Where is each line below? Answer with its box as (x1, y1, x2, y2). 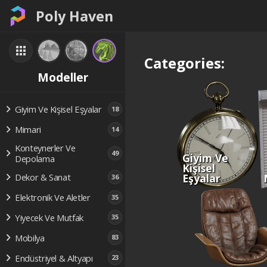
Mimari (14, 123, 41, 136)
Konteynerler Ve (14, 141, 76, 154)
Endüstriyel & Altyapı (14, 252, 93, 264)
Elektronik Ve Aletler (14, 191, 91, 203)
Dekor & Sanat (14, 170, 71, 183)
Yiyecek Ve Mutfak (14, 211, 84, 223)
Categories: (144, 53, 225, 73)
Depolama (14, 152, 55, 164)
